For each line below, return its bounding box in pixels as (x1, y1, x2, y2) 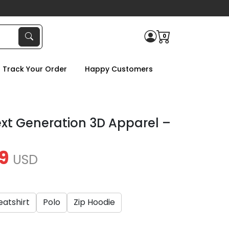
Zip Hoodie (74, 196, 115, 209)
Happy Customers (84, 64, 153, 74)
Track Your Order (2, 64, 67, 74)
